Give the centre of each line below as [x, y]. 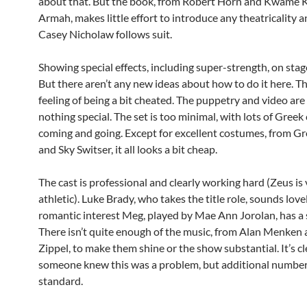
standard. [61, 281]
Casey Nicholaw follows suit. [105, 34]
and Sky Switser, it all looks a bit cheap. [129, 149]
